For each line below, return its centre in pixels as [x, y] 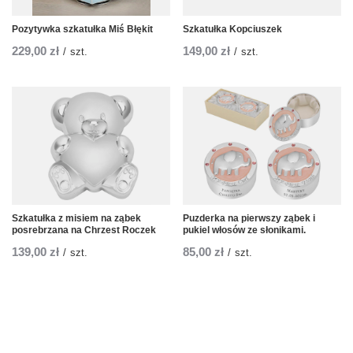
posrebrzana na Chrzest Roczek [84, 230]
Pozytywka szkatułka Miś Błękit [82, 30]
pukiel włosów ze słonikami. [244, 230]
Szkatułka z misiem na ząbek [76, 219]
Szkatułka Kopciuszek [232, 30]
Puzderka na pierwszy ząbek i [249, 219]
